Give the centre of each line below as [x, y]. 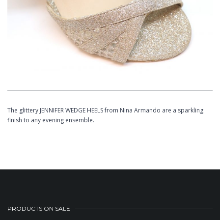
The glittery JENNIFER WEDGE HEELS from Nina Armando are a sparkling [105, 110]
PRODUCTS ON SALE [39, 208]
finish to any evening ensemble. [51, 120]
